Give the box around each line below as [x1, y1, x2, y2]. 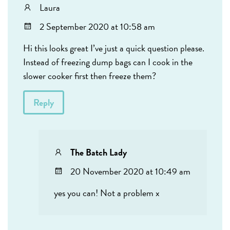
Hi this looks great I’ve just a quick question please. [23, 41, 204, 55]
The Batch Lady [70, 145, 127, 160]
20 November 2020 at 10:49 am [70, 164, 190, 179]
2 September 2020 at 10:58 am [40, 20, 155, 34]
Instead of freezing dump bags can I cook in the [23, 55, 193, 69]
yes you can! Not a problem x [54, 186, 160, 200]
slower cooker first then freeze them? [23, 69, 156, 83]
